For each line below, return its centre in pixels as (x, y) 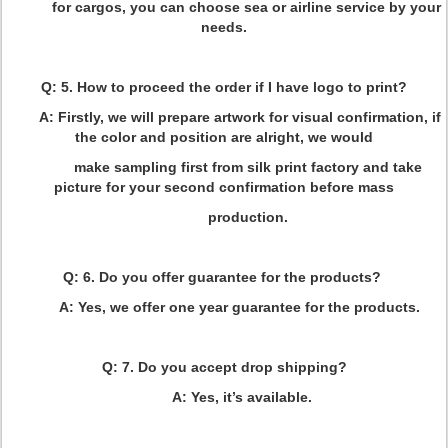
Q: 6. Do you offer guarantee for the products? (224, 277)
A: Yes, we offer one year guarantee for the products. (224, 307)
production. (224, 217)
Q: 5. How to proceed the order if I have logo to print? (224, 87)
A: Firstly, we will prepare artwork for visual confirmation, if (224, 117)
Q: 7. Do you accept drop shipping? (224, 367)
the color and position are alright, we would (224, 137)
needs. (224, 27)
